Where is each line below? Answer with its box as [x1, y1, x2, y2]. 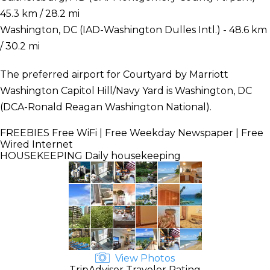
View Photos [113, 252, 175, 264]
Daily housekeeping [83, 149, 181, 162]
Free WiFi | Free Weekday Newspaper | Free [49, 127, 263, 139]
